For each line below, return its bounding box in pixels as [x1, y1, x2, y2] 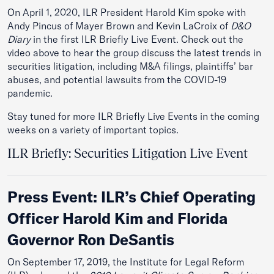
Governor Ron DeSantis [7, 230, 174, 249]
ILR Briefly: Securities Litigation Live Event [7, 146, 248, 161]
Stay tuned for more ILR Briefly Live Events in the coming [7, 110, 259, 122]
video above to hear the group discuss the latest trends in [7, 46, 261, 59]
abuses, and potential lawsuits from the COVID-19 [7, 73, 226, 86]
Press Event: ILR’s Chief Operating [7, 187, 256, 206]
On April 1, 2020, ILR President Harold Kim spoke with [7, 6, 246, 18]
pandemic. [7, 87, 53, 99]
